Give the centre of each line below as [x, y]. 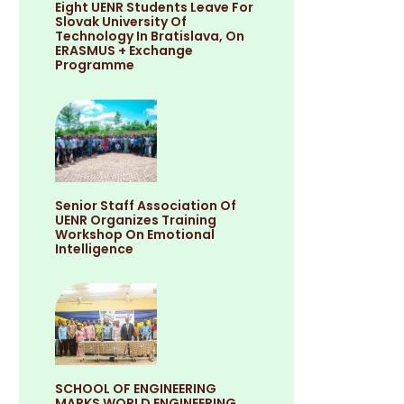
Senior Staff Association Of [146, 205]
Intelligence [95, 248]
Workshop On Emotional [135, 234]
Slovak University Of [121, 22]
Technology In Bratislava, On [150, 37]
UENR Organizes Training [136, 220]
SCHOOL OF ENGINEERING [136, 388]
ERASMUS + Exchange [124, 51]
